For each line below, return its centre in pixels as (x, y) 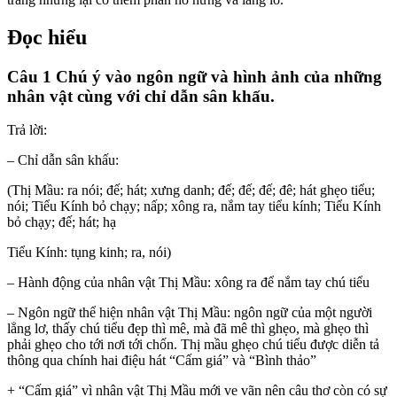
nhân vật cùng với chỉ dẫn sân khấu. (141, 96)
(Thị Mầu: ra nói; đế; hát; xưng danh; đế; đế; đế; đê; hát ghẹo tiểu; (191, 191)
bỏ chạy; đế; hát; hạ (62, 222)
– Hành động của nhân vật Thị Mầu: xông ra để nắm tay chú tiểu (188, 283)
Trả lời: (27, 130)
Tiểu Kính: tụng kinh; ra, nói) (89, 253)
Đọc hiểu (47, 37)
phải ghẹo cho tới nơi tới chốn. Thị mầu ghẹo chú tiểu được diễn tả (193, 345)
